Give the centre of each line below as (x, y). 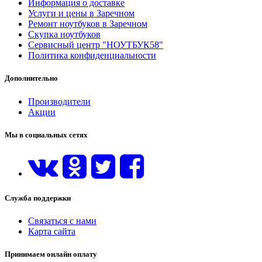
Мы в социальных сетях (46, 135)
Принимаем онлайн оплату (51, 254)
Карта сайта (52, 232)
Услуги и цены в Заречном (81, 13)
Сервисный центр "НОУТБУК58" (96, 45)
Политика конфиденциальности (92, 56)
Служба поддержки (38, 198)
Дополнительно (31, 78)
